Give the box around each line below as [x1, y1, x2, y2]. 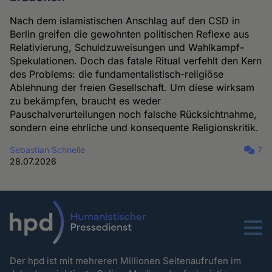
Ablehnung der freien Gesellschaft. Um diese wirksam [10, 81, 255, 94]
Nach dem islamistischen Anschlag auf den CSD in [10, 15, 240, 27]
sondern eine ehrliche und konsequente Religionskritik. [10, 121, 259, 134]
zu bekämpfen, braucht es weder [10, 95, 161, 107]
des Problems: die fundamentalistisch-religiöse [10, 68, 224, 81]
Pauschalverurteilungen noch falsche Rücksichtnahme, [10, 108, 257, 121]
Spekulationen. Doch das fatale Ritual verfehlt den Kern [10, 55, 262, 67]
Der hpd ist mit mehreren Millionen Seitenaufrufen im [10, 255, 242, 267]
